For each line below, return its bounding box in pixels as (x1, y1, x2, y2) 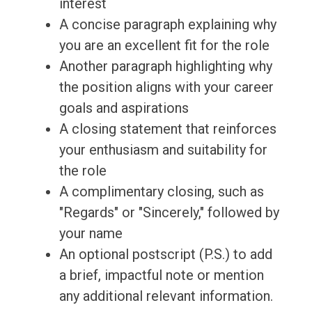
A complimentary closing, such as (58, 183, 264, 201)
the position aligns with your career (58, 79, 274, 96)
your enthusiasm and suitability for (58, 141, 267, 159)
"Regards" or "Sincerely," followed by (58, 204, 279, 221)
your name (58, 225, 123, 242)
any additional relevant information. (58, 288, 273, 305)
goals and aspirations (58, 100, 189, 117)
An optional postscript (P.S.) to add (58, 246, 272, 263)
